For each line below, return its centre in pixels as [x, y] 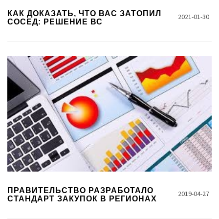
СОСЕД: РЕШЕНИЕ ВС [55, 22]
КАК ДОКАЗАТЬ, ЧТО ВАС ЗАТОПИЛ [84, 13]
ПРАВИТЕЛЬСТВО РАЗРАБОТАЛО [80, 190]
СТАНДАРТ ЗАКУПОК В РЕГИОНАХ [82, 199]
